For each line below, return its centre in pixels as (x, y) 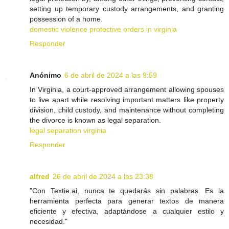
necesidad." (49, 222)
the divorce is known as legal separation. (95, 120)
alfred (40, 177)
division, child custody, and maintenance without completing (127, 110)
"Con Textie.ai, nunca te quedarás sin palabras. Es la (127, 191)
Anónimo (45, 75)
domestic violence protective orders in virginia (103, 29)
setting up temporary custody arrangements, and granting (127, 9)
